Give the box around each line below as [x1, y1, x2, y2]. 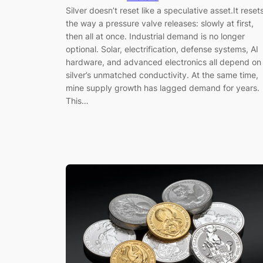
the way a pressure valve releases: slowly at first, [66, 18, 254, 28]
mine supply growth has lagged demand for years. [66, 82, 259, 93]
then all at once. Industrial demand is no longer [66, 31, 245, 41]
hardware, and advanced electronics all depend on [66, 56, 261, 67]
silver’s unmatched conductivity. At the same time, [66, 69, 258, 80]
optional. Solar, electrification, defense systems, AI [66, 43, 258, 54]
